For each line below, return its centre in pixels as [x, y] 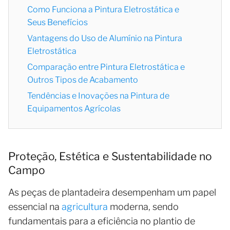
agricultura [86, 206]
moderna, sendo [144, 206]
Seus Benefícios [57, 22]
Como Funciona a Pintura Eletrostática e [103, 9]
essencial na [35, 206]
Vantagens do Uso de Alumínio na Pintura [105, 38]
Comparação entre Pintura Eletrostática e [106, 67]
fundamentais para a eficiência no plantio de [102, 221]
